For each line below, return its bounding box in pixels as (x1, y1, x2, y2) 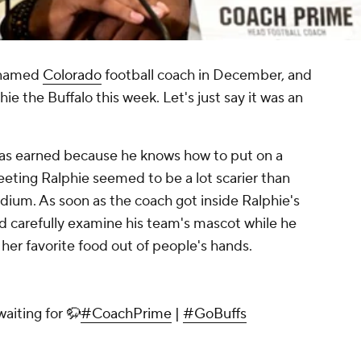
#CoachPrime (81, 305, 172, 324)
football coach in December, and (102, 66, 312, 85)
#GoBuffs (183, 305, 247, 324)
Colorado (43, 66, 102, 85)
